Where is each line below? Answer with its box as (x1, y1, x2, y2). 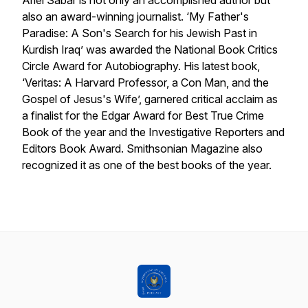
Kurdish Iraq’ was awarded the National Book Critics (22, 43, 278, 56)
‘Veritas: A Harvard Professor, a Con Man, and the (22, 76, 269, 89)
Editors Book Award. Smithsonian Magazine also (22, 142, 263, 155)
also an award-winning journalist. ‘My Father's (22, 10, 249, 23)
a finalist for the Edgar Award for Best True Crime (22, 109, 264, 122)
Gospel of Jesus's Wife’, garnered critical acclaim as (22, 92, 278, 106)
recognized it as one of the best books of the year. (22, 158, 272, 172)
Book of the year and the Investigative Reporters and (22, 125, 285, 139)
